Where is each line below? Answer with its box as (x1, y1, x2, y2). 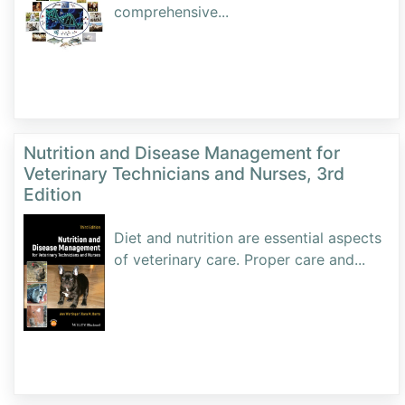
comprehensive (114, 3, 218, 22)
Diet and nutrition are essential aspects (114, 229, 381, 248)
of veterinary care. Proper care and (114, 250, 354, 269)
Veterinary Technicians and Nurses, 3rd (24, 163, 344, 185)
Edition (24, 184, 81, 206)
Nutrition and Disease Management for (24, 142, 340, 165)
